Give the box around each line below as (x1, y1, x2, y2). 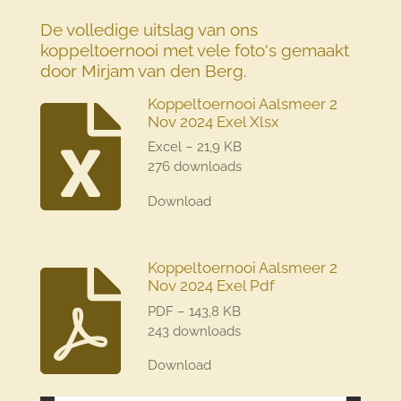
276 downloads (147, 158, 242, 175)
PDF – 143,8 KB (147, 303, 241, 320)
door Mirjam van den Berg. (39, 60, 247, 81)
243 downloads (147, 322, 241, 339)
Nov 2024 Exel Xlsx (147, 112, 279, 131)
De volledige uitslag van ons (39, 19, 258, 39)
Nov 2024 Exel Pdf (147, 277, 275, 295)
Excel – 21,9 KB (147, 139, 242, 156)
